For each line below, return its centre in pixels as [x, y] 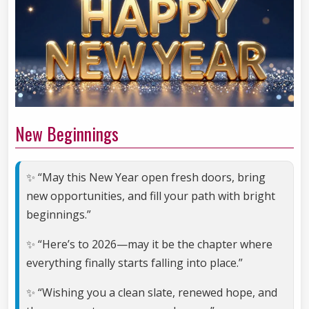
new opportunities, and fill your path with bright [151, 196]
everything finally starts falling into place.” [134, 263]
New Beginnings [67, 134]
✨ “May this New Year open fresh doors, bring [146, 178]
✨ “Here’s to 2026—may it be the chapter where [149, 245]
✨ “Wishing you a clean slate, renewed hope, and [152, 293]
